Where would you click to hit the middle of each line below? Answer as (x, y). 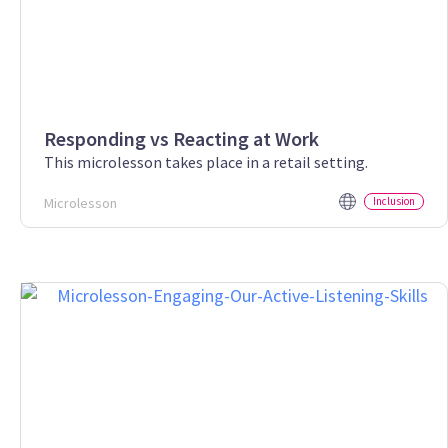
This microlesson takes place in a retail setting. (206, 161)
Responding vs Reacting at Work (181, 138)
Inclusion (394, 200)
